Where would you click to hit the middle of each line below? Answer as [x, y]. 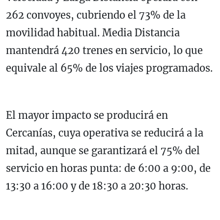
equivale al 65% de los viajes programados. [109, 68]
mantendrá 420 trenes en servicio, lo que [104, 51]
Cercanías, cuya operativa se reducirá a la [105, 133]
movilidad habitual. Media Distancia [93, 33]
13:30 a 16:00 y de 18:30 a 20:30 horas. [97, 186]
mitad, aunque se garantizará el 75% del [103, 151]
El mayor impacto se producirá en [87, 115]
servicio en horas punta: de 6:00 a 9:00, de [108, 168]
